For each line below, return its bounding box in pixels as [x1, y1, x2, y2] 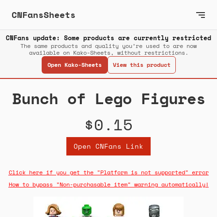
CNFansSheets [12, 8, 76, 21]
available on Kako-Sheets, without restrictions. [29, 48, 188, 57]
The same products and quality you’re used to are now [20, 42, 197, 50]
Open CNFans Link [74, 141, 143, 152]
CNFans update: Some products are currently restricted [6, 33, 211, 43]
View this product [112, 61, 170, 69]
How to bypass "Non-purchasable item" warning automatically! [8, 180, 209, 189]
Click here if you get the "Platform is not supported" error [8, 168, 209, 177]
